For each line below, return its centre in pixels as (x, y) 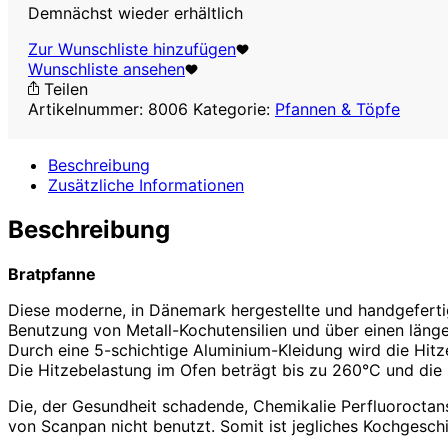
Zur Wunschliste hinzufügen (132, 48)
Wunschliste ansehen (106, 68)
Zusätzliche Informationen (146, 184)
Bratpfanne (52, 273)
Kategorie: (234, 108)
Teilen (63, 88)
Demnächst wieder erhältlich (135, 12)
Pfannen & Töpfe (337, 108)
